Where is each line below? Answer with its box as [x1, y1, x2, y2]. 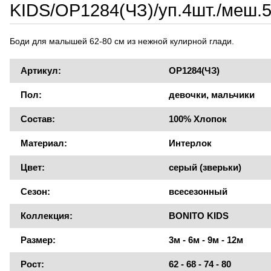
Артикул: [20, 65, 61, 76]
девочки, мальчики [168, 90, 255, 100]
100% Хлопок [168, 114, 227, 125]
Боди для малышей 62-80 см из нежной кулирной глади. [9, 36, 234, 47]
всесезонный [168, 186, 227, 197]
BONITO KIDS [168, 211, 229, 221]
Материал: [20, 138, 67, 149]
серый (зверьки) [168, 162, 241, 173]
